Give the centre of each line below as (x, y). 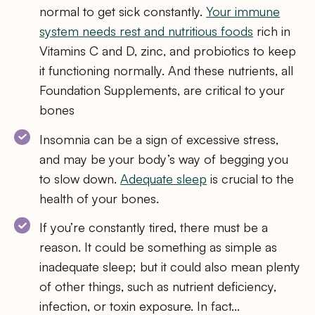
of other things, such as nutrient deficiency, (158, 287)
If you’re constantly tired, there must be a (154, 227)
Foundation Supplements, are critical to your (162, 90)
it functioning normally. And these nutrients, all (167, 71)
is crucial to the (251, 178)
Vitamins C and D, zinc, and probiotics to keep (168, 51)
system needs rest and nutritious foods (147, 31)
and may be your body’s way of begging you (164, 159)
